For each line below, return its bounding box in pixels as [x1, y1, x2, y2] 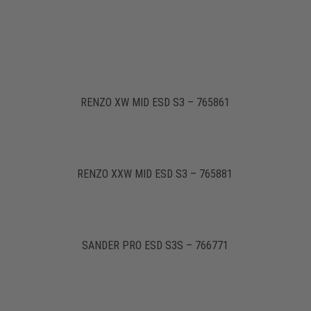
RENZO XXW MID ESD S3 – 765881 [77, 167, 233, 180]
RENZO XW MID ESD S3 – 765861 [80, 95, 230, 109]
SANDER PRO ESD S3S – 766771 [81, 238, 228, 252]
